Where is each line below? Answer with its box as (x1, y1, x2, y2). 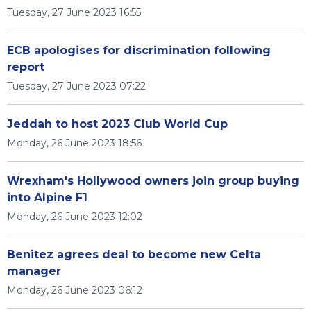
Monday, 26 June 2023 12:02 (7, 210, 142, 223)
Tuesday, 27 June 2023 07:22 (7, 80, 146, 92)
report (7, 60, 44, 74)
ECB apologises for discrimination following (7, 44, 271, 57)
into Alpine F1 (7, 191, 87, 204)
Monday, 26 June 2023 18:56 (7, 137, 142, 149)
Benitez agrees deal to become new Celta (7, 248, 261, 261)
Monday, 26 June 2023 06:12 (7, 284, 142, 296)
